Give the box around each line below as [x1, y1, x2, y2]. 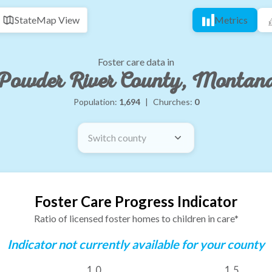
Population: [73, 97, 119, 107]
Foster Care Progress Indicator [35, 192, 237, 210]
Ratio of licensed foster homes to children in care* [33, 212, 239, 224]
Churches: [152, 97, 194, 107]
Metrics [214, 14, 248, 25]
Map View [36, 14, 80, 25]
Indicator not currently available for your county [7, 237, 265, 251]
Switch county [88, 132, 146, 143]
